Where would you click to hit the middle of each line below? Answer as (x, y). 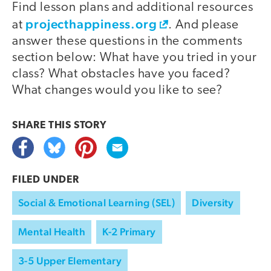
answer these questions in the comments (127, 41)
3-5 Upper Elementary (70, 260)
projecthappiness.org (91, 24)
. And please (204, 25)
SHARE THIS (43, 125)
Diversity (213, 202)
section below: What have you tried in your (135, 57)
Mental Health (52, 231)
